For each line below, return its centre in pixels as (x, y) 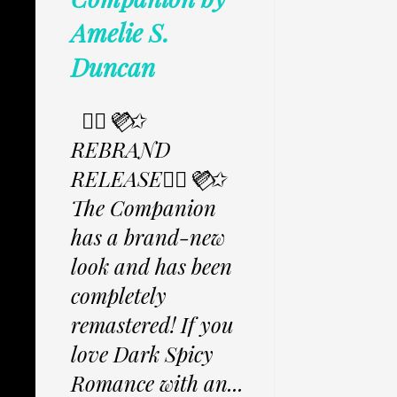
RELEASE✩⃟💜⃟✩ (148, 179)
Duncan (113, 67)
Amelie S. (120, 33)
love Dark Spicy (142, 354)
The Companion (144, 208)
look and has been (152, 266)
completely (119, 296)
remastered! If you (152, 325)
